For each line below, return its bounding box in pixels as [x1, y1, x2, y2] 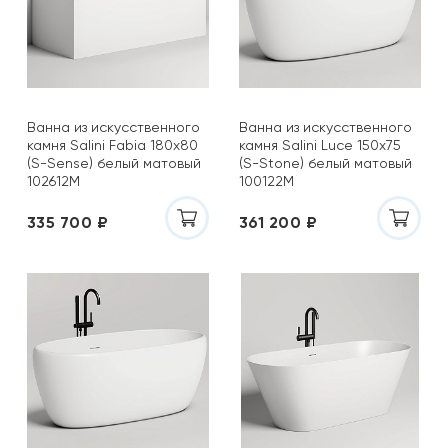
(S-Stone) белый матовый [239, 155, 412, 171]
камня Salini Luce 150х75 [239, 137, 401, 153]
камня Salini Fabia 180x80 [27, 137, 198, 153]
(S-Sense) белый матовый [27, 155, 201, 171]
